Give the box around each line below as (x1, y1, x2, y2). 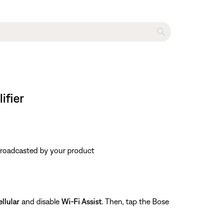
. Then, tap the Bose (102, 196, 169, 206)
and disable (20, 196, 61, 206)
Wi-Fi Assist (61, 196, 102, 206)
